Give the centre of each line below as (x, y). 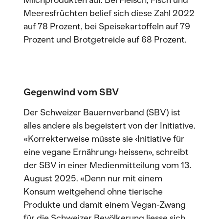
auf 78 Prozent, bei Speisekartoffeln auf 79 (107, 26)
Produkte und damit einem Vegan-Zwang (105, 205)
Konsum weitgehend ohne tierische (93, 192)
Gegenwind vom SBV (71, 92)
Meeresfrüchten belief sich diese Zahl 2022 (109, 13)
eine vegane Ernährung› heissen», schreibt (106, 152)
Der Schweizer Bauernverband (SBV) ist (102, 112)
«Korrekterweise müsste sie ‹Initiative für (104, 139)
